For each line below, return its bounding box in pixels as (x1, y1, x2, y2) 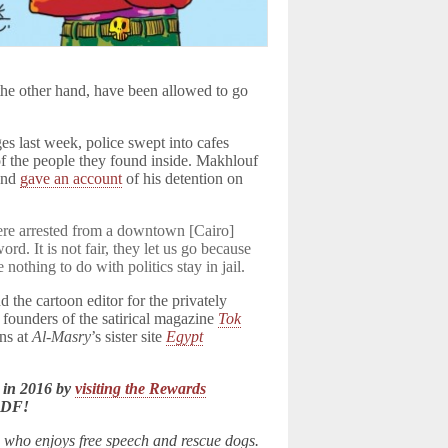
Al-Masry (32, 328, 92, 345)
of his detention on (122, 170, 244, 187)
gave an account (20, 170, 123, 187)
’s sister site (91, 328, 167, 345)
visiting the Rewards (75, 380, 207, 397)
